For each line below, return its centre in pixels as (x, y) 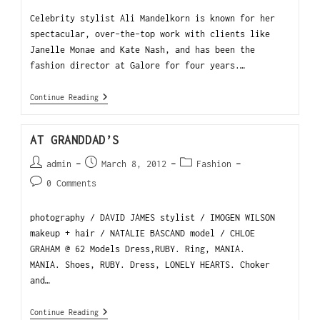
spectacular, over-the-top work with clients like (150, 34)
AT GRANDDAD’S (75, 140)
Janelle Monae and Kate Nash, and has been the (143, 49)
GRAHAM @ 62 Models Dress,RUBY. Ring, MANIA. (138, 249)
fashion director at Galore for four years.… (138, 65)
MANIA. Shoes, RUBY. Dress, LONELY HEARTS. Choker (150, 264)
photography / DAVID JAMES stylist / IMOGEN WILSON (153, 217)
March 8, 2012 (134, 164)
